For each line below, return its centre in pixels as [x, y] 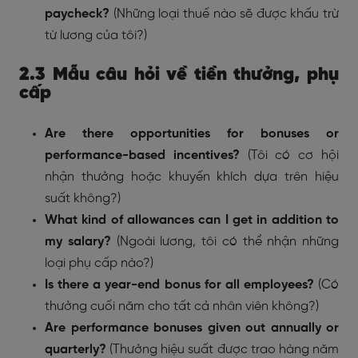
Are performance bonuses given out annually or [192, 328]
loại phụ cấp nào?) [99, 263]
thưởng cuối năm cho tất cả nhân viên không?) [182, 306]
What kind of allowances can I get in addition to [192, 220]
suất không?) [83, 198]
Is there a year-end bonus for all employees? [181, 284]
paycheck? [79, 14]
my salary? [81, 241]
